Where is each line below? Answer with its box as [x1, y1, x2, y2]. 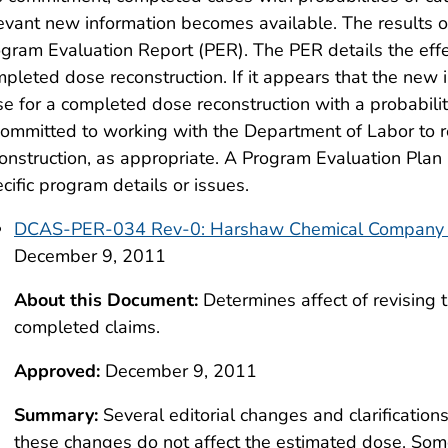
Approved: [14, 358, 100, 383]
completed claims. [14, 314, 160, 339]
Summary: [14, 402, 98, 427]
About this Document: [14, 287, 198, 312]
